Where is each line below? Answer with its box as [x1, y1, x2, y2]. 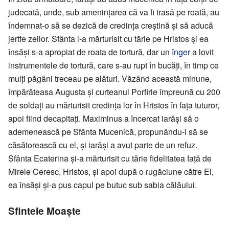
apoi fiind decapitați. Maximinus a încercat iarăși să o [8, 112, 199, 124]
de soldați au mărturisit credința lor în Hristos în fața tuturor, [8, 99, 219, 111]
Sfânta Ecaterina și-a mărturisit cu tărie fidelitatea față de [8, 152, 212, 164]
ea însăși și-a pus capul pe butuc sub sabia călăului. [8, 178, 197, 191]
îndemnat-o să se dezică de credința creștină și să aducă [8, 19, 213, 31]
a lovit [190, 45, 214, 58]
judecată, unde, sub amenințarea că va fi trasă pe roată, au [8, 6, 219, 18]
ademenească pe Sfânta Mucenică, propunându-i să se [8, 125, 208, 138]
